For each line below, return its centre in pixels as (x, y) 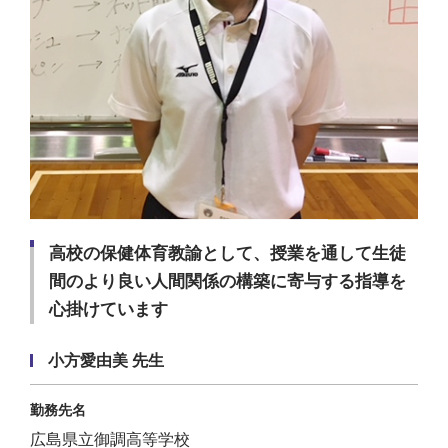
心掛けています (108, 310)
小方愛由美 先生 (106, 361)
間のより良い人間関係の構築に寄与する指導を (227, 282)
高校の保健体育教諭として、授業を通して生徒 (227, 254)
